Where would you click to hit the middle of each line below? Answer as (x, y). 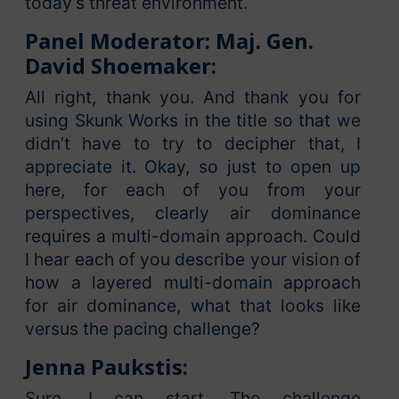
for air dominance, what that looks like (193, 306)
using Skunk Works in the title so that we (193, 121)
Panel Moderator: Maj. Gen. (169, 41)
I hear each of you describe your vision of (193, 260)
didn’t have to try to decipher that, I (193, 144)
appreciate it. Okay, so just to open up (193, 167)
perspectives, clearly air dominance (193, 213)
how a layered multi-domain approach (193, 283)
